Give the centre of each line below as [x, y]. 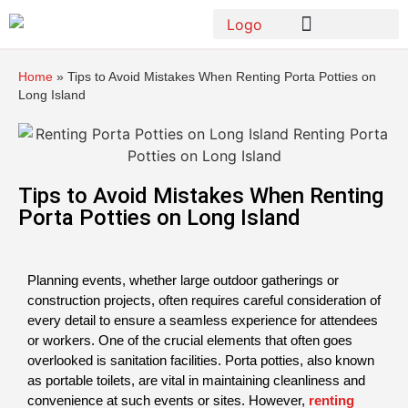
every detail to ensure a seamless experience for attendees [203, 321]
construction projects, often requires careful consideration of [204, 301]
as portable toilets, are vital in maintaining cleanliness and [196, 381]
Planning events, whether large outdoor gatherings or [183, 280]
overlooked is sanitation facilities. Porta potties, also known [201, 361]
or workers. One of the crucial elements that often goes [190, 341]
